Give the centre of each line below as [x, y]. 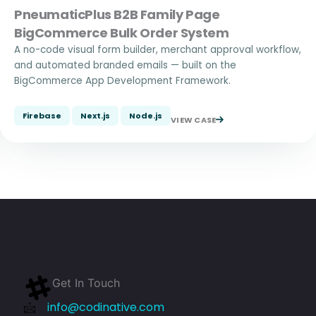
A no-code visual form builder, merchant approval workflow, [158, 50]
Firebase [42, 116]
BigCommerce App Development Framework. [122, 81]
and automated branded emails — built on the [125, 65]
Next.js [95, 116]
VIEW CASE [194, 120]
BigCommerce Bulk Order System [122, 33]
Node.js [146, 116]
